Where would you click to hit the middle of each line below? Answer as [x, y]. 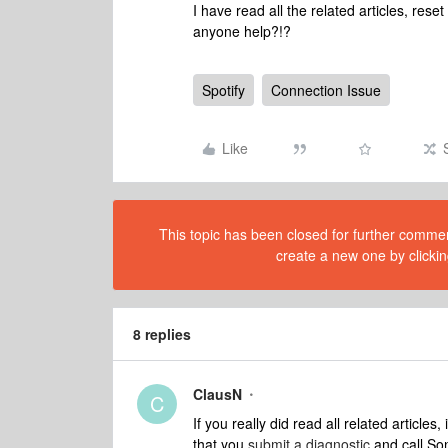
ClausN [217, 394]
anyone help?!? [244, 31]
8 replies [162, 334]
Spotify [223, 90]
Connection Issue [326, 90]
